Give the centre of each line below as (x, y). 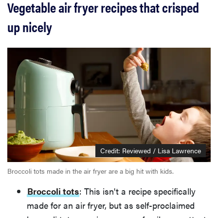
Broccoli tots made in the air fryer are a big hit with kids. (91, 171)
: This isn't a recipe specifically (137, 191)
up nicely (30, 26)
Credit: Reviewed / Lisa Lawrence (151, 151)
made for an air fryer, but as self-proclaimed (111, 205)
